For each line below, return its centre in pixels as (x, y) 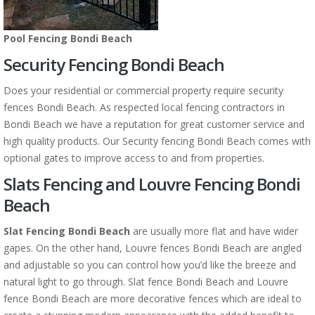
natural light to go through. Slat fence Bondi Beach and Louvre (146, 282)
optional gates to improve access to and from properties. (134, 158)
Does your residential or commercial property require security (143, 90)
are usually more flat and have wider (214, 231)
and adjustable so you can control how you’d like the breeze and (150, 265)
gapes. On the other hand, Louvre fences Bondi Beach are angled (153, 248)
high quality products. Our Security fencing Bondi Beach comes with (157, 141)
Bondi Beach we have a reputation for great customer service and (154, 124)
